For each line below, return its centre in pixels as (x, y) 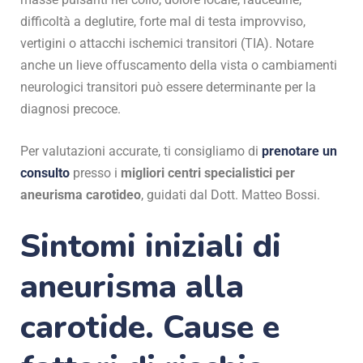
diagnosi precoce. (70, 109)
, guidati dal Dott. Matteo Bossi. (231, 195)
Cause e (221, 328)
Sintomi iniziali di (151, 247)
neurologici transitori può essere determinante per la (168, 88)
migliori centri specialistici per (208, 173)
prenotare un (299, 152)
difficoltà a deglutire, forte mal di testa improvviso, (163, 22)
